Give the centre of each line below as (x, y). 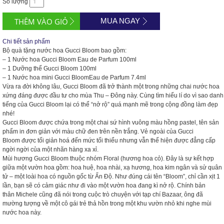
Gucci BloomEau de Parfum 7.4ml (100, 77)
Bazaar (171, 194)
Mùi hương (18, 158)
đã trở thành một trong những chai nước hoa (158, 86)
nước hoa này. (22, 212)
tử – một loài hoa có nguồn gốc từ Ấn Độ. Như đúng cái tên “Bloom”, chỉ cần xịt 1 (111, 176)
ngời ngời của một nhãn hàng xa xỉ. (50, 149)
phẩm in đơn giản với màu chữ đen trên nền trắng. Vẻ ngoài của (90, 131)
